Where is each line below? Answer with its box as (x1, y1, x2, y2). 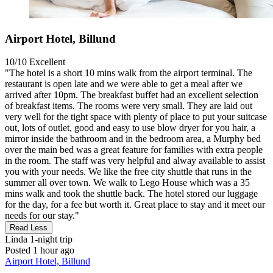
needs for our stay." (5, 210, 79, 221)
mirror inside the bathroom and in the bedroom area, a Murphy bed (5, 133, 261, 144)
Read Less (10, 223, 48, 233)
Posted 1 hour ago (5, 245, 74, 256)
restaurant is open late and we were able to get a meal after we (5, 79, 243, 90)
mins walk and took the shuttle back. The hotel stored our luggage (5, 188, 258, 199)
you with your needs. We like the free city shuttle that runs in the (5, 166, 252, 177)
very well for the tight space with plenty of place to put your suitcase (5, 112, 267, 122)
